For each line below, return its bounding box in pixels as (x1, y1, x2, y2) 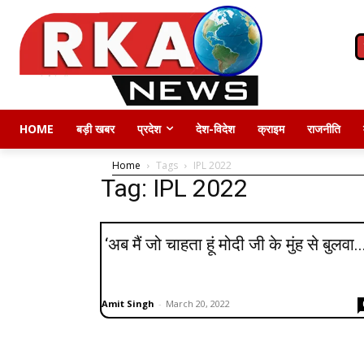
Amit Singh (102, 297, 154, 310)
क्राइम (258, 120, 284, 136)
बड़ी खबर (76, 120, 115, 136)
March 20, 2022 (166, 297, 230, 310)
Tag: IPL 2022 (101, 173, 248, 202)
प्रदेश (137, 120, 161, 136)
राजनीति (307, 120, 340, 136)
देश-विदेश (196, 120, 235, 136)
